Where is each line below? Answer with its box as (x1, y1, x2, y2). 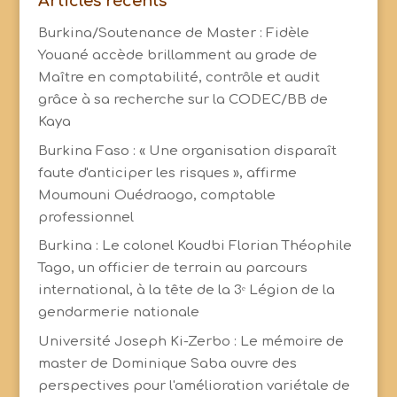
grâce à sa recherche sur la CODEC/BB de (37, 92, 328, 107)
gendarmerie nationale (37, 305, 199, 320)
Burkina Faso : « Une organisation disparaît (37, 143, 337, 159)
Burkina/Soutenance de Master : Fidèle (37, 26, 309, 41)
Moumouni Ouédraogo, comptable (37, 187, 276, 203)
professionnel (37, 209, 134, 225)
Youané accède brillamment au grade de (37, 48, 317, 63)
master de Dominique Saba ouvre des (37, 355, 297, 371)
